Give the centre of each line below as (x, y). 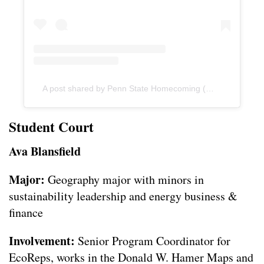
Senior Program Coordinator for (153, 241)
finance (26, 213)
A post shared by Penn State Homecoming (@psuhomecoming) (210, 89)
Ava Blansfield (45, 151)
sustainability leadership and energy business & (123, 196)
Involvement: (42, 241)
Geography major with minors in (124, 180)
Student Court (51, 127)
